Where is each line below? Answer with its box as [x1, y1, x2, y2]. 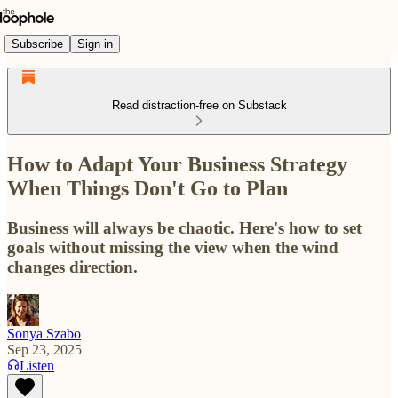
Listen [20, 357, 54, 373]
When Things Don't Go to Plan [7, 176, 288, 200]
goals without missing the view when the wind [7, 237, 338, 257]
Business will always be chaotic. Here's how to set [7, 218, 362, 237]
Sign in [77, 36, 113, 51]
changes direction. [7, 257, 138, 276]
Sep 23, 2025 [7, 341, 82, 357]
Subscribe [12, 36, 63, 51]
